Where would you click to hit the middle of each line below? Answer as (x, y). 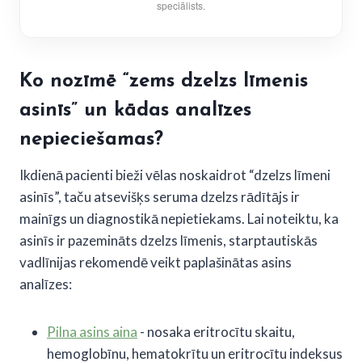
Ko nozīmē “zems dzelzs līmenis (164, 81)
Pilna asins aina (92, 331)
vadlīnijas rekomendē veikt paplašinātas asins (156, 262)
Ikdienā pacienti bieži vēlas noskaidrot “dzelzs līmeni (175, 175)
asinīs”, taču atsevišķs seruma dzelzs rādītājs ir (160, 196)
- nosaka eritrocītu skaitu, (216, 331)
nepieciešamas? (91, 139)
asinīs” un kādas (97, 110)
